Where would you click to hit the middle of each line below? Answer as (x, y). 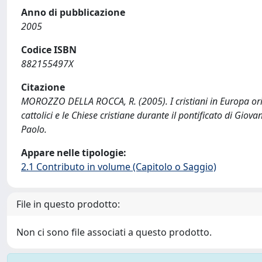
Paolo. (34, 129)
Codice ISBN (49, 50)
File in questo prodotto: (68, 204)
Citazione (43, 87)
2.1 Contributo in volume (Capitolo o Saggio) (119, 167)
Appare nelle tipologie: (74, 153)
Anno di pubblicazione (73, 12)
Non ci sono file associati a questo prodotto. (114, 232)
